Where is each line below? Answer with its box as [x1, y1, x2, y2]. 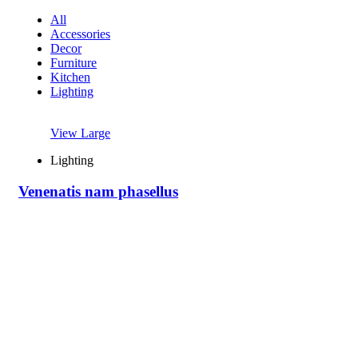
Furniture [50, 56, 97, 70]
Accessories [50, 27, 110, 42]
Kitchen [50, 70, 90, 85]
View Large [50, 126, 110, 141]
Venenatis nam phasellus [18, 183, 178, 201]
